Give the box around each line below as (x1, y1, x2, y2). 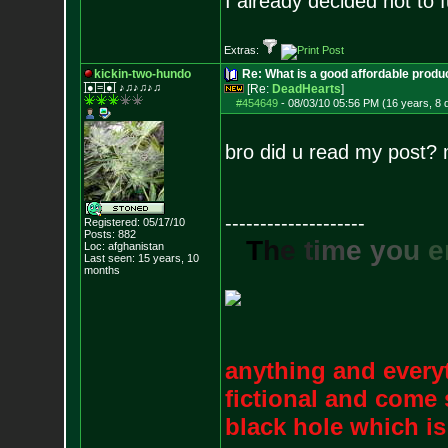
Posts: (83, 228, 115, 240)
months (83, 264, 120, 276)
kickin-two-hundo (93, 67, 191, 81)
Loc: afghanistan (83, 240, 164, 252)
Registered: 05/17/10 (83, 216, 185, 228)
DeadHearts (271, 82, 341, 96)
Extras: (223, 44, 262, 56)
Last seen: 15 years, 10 (83, 252, 199, 264)
